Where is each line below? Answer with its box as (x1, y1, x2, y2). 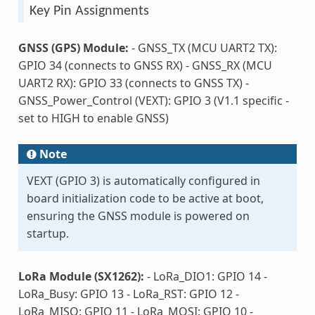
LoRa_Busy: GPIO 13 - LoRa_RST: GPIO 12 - (18, 285, 239, 302)
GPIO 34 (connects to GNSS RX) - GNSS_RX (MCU (18, 57, 272, 73)
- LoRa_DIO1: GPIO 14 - (143, 268, 267, 284)
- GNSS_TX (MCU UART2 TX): (128, 39, 277, 56)
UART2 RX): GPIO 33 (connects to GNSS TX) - (18, 75, 249, 91)
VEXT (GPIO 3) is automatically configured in (26, 172, 260, 188)
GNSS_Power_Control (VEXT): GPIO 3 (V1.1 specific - (18, 92, 289, 108)
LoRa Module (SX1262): (18, 268, 144, 284)
